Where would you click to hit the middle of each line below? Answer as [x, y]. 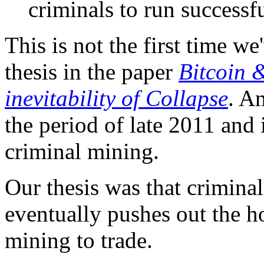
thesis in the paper [92, 72]
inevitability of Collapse [116, 98]
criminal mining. [82, 151]
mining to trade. [79, 240]
